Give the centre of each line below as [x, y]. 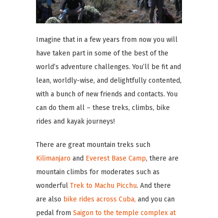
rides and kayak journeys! [75, 121]
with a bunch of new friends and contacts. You [107, 94]
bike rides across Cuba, [100, 199]
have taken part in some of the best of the [102, 53]
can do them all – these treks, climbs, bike [103, 108]
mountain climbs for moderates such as [98, 172]
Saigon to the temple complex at [124, 213]
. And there [154, 185]
